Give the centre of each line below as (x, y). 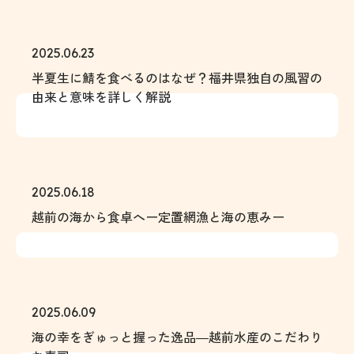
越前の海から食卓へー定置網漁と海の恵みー (158, 217)
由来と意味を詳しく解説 (101, 96)
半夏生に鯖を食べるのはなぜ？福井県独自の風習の (177, 77)
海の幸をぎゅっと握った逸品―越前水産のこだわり (177, 337)
